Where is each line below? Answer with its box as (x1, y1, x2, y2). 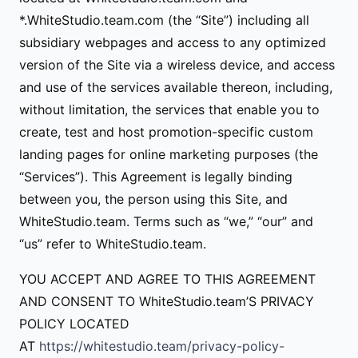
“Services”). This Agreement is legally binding (19, 169, 292, 185)
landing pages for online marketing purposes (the (19, 146, 318, 162)
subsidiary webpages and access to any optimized (19, 34, 326, 50)
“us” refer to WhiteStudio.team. (19, 236, 206, 252)
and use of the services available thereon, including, (19, 79, 332, 95)
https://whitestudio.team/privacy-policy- (39, 338, 284, 354)
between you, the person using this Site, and (19, 191, 288, 207)
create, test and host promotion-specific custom (19, 124, 313, 140)
